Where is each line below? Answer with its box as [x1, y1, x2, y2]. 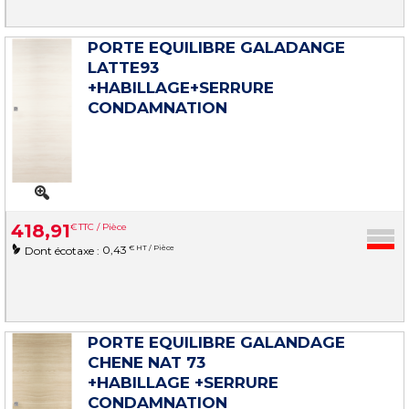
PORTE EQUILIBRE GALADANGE [88, 37, 345, 57]
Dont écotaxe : [25, 243, 102, 257]
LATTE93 [88, 58, 159, 77]
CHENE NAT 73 [88, 352, 205, 372]
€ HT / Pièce [127, 242, 174, 252]
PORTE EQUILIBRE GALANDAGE [88, 332, 345, 351]
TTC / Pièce [79, 220, 127, 233]
